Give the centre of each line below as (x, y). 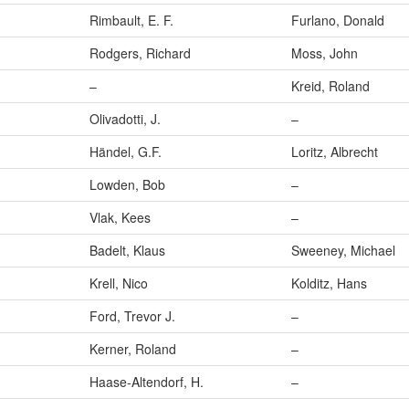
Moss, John (325, 53)
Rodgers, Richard (140, 53)
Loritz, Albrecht (335, 152)
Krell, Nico (119, 283)
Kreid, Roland (330, 86)
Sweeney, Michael (343, 251)
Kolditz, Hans (329, 283)
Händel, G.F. (126, 152)
